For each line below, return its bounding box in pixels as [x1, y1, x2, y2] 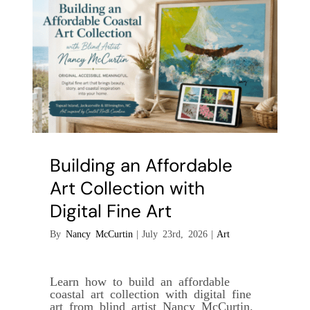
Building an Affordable [49, 153, 232, 177]
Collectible [259, 3, 302, 13]
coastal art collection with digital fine [49, 286, 251, 299]
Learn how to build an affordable [49, 273, 230, 286]
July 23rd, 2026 [141, 228, 208, 238]
